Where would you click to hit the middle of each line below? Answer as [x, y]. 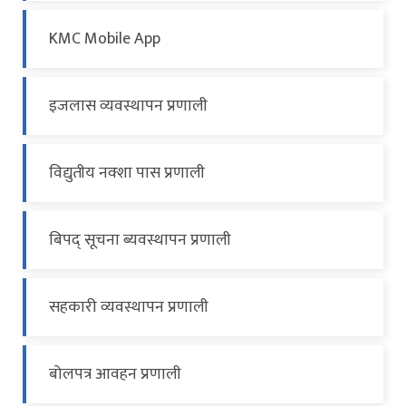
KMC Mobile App [105, 39]
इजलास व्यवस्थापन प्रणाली [128, 106]
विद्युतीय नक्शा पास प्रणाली [127, 174]
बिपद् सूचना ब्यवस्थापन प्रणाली [140, 241]
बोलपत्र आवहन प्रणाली [115, 375]
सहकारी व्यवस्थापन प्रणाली [129, 308]
